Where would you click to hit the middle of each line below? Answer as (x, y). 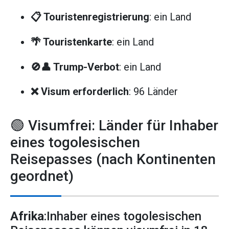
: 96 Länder (153, 92)
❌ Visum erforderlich (80, 92)
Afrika (27, 216)
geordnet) (42, 176)
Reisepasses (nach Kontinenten (113, 159)
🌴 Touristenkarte (71, 42)
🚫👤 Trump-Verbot (75, 67)
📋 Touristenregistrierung (90, 17)
